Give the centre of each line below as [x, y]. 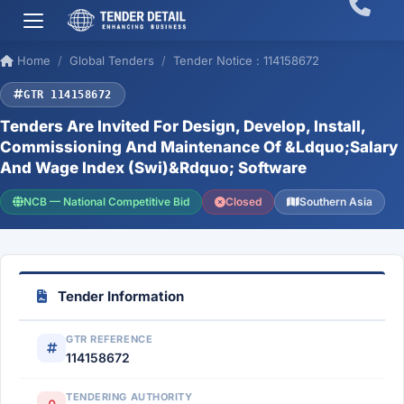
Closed [243, 202]
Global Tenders [112, 60]
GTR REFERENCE [110, 339]
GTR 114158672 [68, 95]
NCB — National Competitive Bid [106, 202]
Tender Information [119, 296]
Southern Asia [336, 202]
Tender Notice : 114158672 [246, 60]
